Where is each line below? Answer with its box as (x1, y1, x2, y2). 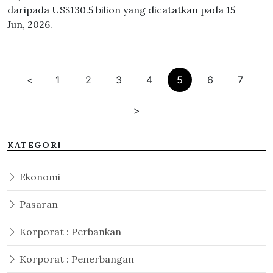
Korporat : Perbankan (17, 225, 121, 238)
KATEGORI (7, 140, 62, 151)
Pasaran (17, 198, 58, 210)
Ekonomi (17, 171, 60, 183)
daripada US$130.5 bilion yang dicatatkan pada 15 (7, 4, 235, 16)
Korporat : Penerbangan (17, 253, 134, 265)
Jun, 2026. (7, 18, 52, 30)
